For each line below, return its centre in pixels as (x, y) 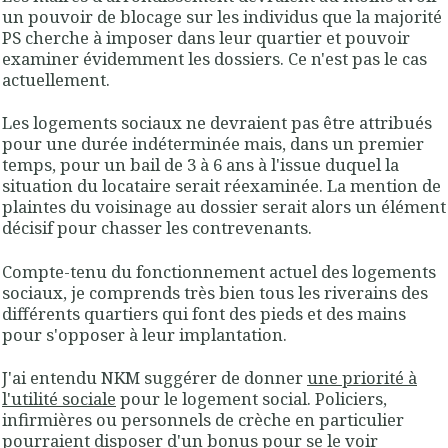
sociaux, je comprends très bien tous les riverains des (215, 292)
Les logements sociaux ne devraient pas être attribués (217, 123)
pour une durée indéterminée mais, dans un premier (213, 144)
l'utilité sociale (59, 399)
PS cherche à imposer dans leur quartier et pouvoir (206, 38)
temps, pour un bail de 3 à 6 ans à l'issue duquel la (200, 165)
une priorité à (362, 378)
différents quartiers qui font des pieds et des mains (204, 313)
